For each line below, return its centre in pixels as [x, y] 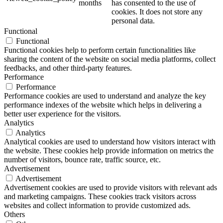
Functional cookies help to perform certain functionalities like [100, 50]
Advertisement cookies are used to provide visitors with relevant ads [111, 188]
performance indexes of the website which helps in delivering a [103, 105]
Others [14, 215]
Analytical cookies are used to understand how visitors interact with [110, 142]
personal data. [133, 21]
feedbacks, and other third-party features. [68, 68]
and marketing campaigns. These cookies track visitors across [100, 197]
